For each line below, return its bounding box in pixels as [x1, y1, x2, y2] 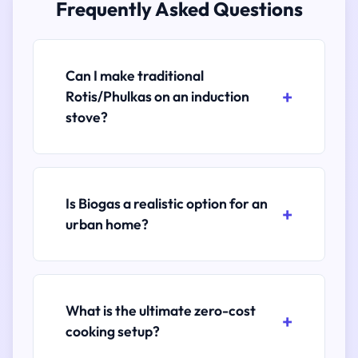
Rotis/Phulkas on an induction [66, 87, 249, 105]
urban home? [66, 215, 149, 233]
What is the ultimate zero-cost [66, 301, 256, 320]
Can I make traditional [66, 66, 204, 85]
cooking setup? [66, 322, 160, 340]
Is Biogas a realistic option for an [66, 194, 268, 213]
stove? [66, 108, 108, 126]
